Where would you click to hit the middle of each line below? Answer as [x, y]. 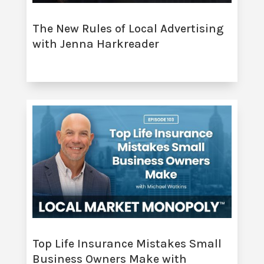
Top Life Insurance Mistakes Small [127, 243]
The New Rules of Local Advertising [128, 29]
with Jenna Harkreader [95, 44]
